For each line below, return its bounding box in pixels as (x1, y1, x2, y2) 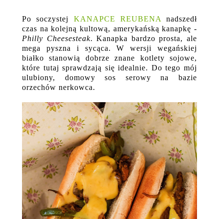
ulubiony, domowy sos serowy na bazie (22, 73, 197, 82)
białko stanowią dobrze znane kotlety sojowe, (22, 54, 197, 63)
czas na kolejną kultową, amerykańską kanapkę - (22, 24, 197, 33)
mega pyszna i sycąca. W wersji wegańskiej (22, 44, 197, 53)
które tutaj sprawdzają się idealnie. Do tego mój (22, 64, 197, 72)
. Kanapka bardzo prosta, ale (90, 34, 197, 43)
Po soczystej (22, 15, 74, 23)
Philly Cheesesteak (22, 34, 90, 43)
